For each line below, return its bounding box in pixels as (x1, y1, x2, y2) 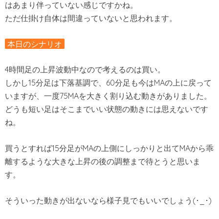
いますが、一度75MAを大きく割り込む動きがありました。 (5, 91, 212, 101)
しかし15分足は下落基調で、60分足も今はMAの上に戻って (5, 78, 212, 88)
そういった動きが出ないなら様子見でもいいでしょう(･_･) (5, 195, 212, 205)
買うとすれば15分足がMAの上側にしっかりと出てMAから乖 (5, 143, 214, 153)
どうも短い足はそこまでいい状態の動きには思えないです (5, 104, 208, 114)
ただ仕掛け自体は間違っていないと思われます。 (5, 13, 177, 23)
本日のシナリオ (7, 39, 62, 49)
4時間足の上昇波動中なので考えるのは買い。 (5, 65, 165, 75)
